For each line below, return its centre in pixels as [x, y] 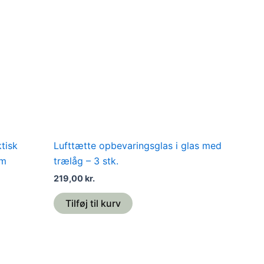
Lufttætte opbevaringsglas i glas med [138, 145]
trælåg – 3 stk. [86, 161]
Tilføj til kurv [93, 203]
